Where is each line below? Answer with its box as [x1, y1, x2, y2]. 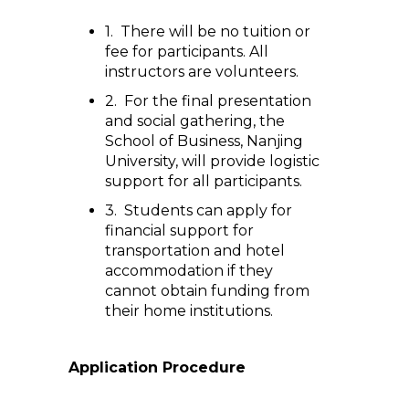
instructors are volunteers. [105, 63, 299, 80]
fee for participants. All [105, 43, 268, 60]
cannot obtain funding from [105, 282, 309, 299]
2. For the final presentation [105, 92, 311, 110]
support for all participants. [105, 173, 302, 190]
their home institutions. [105, 302, 277, 320]
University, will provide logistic [105, 152, 320, 170]
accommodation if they [105, 262, 273, 279]
